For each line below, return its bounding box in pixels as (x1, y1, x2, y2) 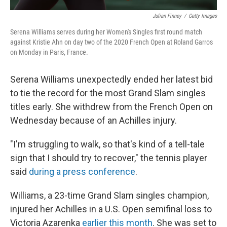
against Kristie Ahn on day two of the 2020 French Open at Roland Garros (10, 37, 213, 46)
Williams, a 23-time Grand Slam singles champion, (10, 190, 209, 201)
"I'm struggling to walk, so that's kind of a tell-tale (10, 138, 205, 149)
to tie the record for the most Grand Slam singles (10, 87, 206, 98)
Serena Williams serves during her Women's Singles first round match (10, 27, 202, 36)
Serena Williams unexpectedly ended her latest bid (10, 73, 213, 85)
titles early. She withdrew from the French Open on (10, 101, 213, 112)
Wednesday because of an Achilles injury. (10, 115, 177, 126)
